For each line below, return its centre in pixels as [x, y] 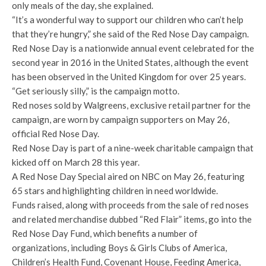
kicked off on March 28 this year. [76, 162]
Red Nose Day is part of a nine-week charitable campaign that [133, 148]
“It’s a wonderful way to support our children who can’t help [128, 20]
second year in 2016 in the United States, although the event [130, 63]
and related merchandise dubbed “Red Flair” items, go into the [132, 219]
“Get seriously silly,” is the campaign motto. [96, 91]
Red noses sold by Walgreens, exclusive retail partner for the [131, 105]
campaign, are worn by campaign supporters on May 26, [121, 120]
